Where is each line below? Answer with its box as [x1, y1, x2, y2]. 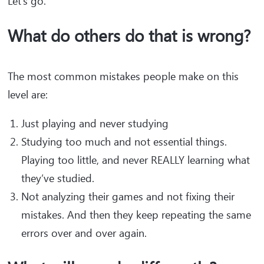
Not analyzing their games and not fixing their [21, 189, 235, 203]
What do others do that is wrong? [8, 24, 251, 46]
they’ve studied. [21, 171, 94, 185]
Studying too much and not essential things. [21, 134, 227, 148]
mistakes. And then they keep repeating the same [21, 207, 251, 222]
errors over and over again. [21, 226, 153, 240]
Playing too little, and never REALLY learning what [21, 153, 250, 167]
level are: [8, 87, 51, 101]
